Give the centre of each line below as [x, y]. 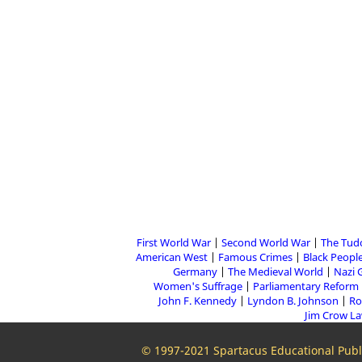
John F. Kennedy [198, 301]
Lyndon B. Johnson [293, 301]
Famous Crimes [255, 257]
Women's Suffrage [198, 286]
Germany [195, 271]
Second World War [265, 242]
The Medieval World [275, 271]
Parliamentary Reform [306, 286]
